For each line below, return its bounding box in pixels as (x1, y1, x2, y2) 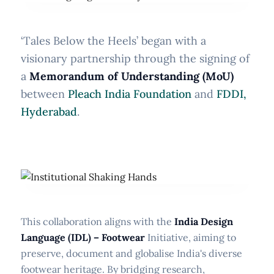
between (21, 86, 68, 101)
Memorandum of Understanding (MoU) (29, 68, 234, 83)
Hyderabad (21, 104, 77, 119)
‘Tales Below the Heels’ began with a (21, 33, 206, 48)
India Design (174, 215, 233, 228)
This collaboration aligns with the (21, 215, 174, 228)
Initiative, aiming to (145, 231, 236, 243)
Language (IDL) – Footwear (21, 231, 145, 243)
